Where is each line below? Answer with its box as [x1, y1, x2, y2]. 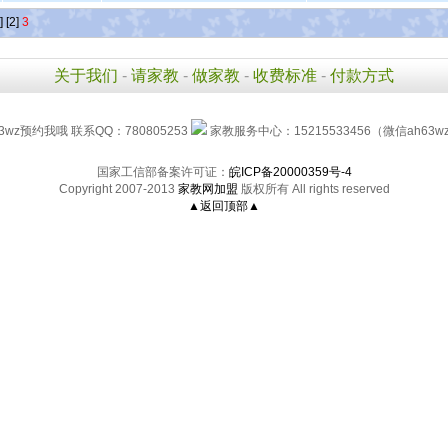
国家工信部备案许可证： [96, 165, 229, 179]
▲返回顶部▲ [188, 199, 260, 213]
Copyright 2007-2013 [58, 182, 178, 196]
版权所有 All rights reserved [237, 182, 390, 196]
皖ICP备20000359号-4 [228, 165, 352, 179]
